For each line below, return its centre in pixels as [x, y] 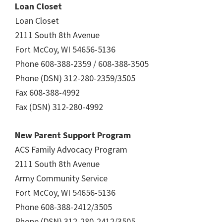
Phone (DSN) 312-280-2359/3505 [75, 78]
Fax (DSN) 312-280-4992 [59, 107]
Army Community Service [61, 178]
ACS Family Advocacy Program [71, 149]
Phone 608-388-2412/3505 [63, 207]
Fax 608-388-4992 [47, 92]
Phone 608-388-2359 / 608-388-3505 [82, 64]
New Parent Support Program [73, 135]
